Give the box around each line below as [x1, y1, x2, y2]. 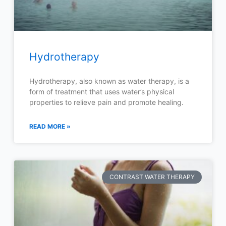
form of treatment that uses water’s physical [29, 87, 174, 96]
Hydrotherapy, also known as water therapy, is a [29, 76, 189, 85]
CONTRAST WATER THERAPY [109, 173, 195, 181]
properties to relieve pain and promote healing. [29, 97, 184, 106]
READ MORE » [29, 122, 71, 130]
